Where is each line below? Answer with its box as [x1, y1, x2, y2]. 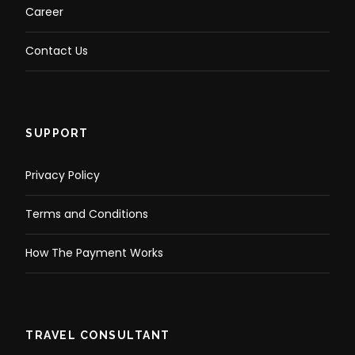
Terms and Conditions [25, 206, 148, 223]
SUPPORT [25, 127, 89, 140]
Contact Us [25, 43, 88, 59]
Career [25, 4, 63, 21]
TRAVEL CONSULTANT [25, 329, 170, 342]
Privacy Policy [25, 167, 100, 184]
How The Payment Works [25, 245, 163, 261]
